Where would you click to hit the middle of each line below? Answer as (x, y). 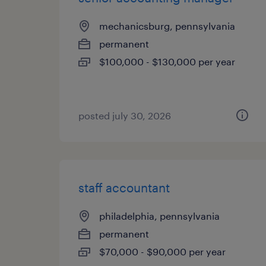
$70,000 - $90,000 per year (162, 251)
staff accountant (124, 188)
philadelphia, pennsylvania (159, 216)
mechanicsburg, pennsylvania (167, 26)
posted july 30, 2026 (125, 115)
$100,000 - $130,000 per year (167, 61)
